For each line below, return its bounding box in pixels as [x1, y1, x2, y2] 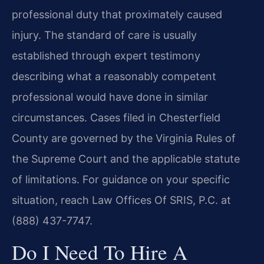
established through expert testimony [12, 49, 200, 62]
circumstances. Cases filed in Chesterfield [12, 111, 220, 124]
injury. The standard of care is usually [12, 29, 197, 42]
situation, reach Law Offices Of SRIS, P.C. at [12, 194, 231, 207]
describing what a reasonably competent [12, 70, 216, 83]
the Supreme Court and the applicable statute [12, 153, 240, 166]
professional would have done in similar [12, 91, 208, 104]
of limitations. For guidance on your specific [12, 173, 230, 186]
